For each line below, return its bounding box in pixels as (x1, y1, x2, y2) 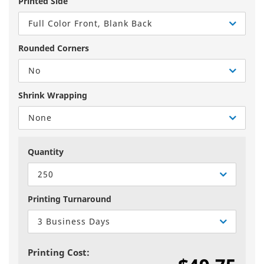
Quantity (28, 146, 64, 157)
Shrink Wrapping (18, 90, 87, 101)
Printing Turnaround (28, 193, 111, 204)
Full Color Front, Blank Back (28, 18, 152, 29)
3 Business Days (38, 216, 110, 227)
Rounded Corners (18, 42, 89, 54)
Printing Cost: (28, 246, 90, 258)
